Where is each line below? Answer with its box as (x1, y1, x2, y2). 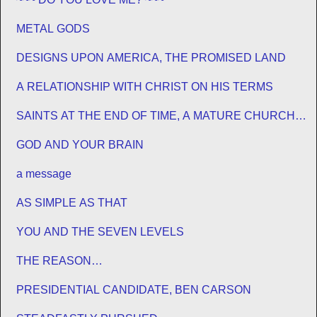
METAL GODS (16, 22, 90, 35)
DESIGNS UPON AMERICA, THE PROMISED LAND (16, 51, 286, 64)
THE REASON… (16, 254, 103, 267)
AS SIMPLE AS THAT (16, 196, 127, 209)
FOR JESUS (16, 123, 81, 136)
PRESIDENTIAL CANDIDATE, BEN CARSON (16, 283, 251, 296)
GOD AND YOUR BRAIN (16, 138, 144, 151)
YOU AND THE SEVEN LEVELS (16, 225, 184, 238)
